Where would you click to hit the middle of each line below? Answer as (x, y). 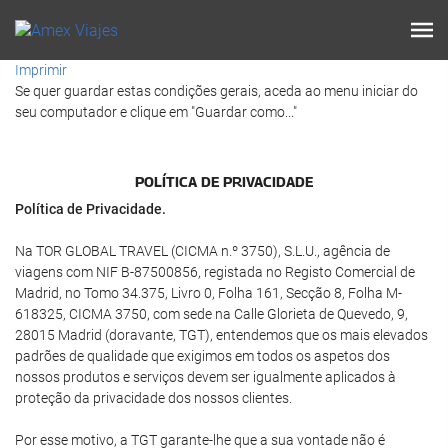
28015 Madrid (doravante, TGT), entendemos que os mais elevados (221, 335)
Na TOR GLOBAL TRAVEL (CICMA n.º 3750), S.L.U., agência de (202, 251)
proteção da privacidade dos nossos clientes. (153, 398)
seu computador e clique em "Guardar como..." (156, 112)
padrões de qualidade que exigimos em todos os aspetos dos (202, 356)
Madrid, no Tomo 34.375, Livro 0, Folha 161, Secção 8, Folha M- (208, 293)
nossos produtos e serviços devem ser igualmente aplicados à (205, 377)
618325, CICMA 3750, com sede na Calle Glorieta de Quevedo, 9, (211, 314)
